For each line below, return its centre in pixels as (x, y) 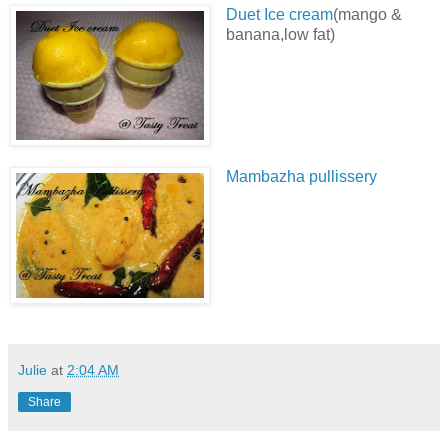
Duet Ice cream (279, 14)
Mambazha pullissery (301, 176)
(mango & (367, 14)
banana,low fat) (280, 34)
